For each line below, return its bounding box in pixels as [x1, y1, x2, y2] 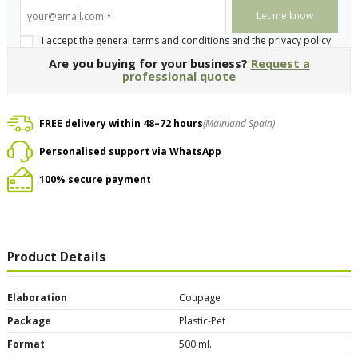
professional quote [122, 69, 236, 85]
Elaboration [7, 290, 67, 304]
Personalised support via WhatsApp [39, 144, 221, 158]
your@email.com [27, 10, 106, 24]
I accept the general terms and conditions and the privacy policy [42, 34, 331, 48]
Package [7, 313, 51, 328]
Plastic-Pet [179, 313, 225, 328]
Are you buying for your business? [48, 56, 251, 72]
